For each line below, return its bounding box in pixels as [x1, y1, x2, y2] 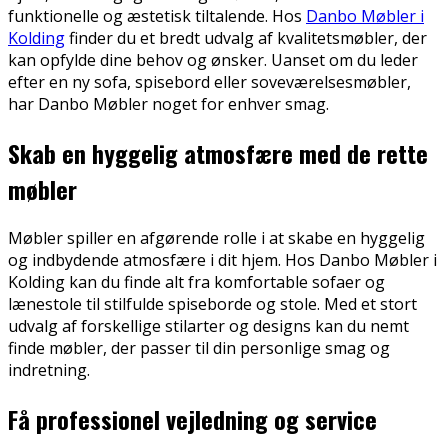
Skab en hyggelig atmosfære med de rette [8, 134, 428, 171]
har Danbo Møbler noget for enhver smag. [8, 92, 329, 115]
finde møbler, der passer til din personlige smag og [8, 336, 390, 359]
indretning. [8, 358, 90, 381]
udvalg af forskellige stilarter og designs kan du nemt [8, 314, 409, 337]
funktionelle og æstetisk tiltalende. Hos [8, 4, 306, 27]
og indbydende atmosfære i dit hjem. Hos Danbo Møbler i [8, 248, 437, 271]
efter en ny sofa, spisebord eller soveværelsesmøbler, [8, 70, 411, 93]
